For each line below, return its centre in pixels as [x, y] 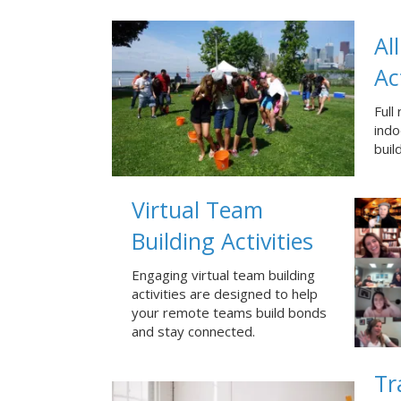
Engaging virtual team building [223, 275]
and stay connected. [193, 332]
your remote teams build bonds [229, 313]
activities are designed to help [224, 294]
